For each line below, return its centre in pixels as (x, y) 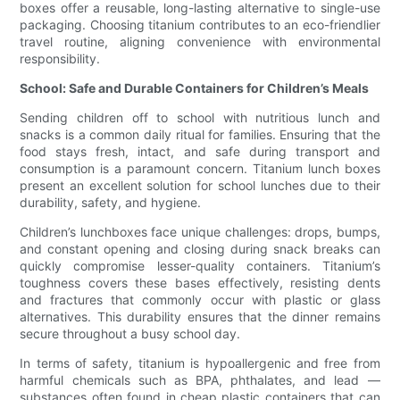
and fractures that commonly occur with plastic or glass (200, 300)
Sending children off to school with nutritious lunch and (200, 118)
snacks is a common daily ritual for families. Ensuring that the (200, 135)
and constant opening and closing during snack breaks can (200, 249)
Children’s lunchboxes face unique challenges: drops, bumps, (200, 232)
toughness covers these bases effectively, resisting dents (200, 283)
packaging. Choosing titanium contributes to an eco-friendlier (200, 25)
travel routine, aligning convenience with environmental (200, 42)
